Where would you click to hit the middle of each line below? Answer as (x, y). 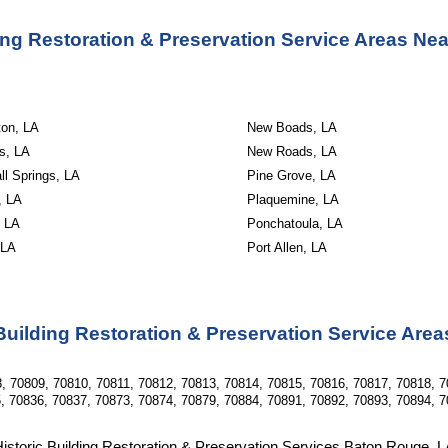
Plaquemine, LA (292, 199)
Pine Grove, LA (291, 175)
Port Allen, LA (286, 247)
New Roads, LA (291, 151)
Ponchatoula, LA (294, 223)
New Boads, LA (291, 127)
